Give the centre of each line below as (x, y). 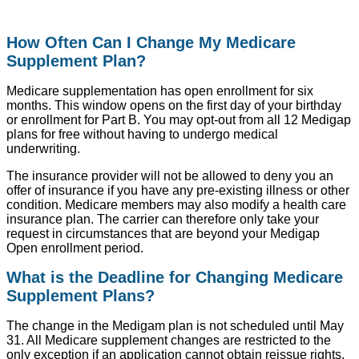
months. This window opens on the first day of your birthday (174, 105)
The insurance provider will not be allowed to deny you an (170, 175)
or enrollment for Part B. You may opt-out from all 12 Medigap (179, 119)
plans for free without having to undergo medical (142, 134)
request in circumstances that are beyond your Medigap (163, 233)
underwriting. (43, 148)
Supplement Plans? (81, 296)
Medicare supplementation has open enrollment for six (160, 91)
